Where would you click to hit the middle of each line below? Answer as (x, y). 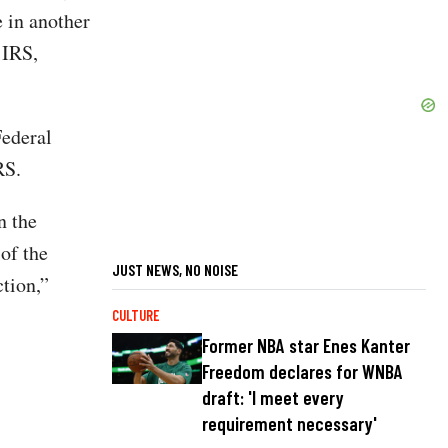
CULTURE (135, 315)
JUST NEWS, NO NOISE (175, 269)
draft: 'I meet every (273, 397)
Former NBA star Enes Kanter (306, 345)
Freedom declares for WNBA (302, 371)
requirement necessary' (289, 423)
